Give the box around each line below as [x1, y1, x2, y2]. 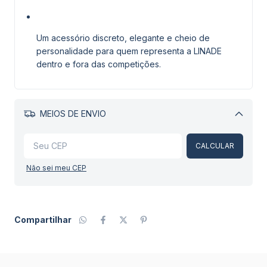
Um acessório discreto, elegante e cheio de [36, 32, 210, 43]
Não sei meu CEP [26, 163, 86, 173]
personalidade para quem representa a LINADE [36, 45, 222, 56]
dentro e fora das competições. [36, 58, 161, 69]
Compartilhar [14, 215, 72, 225]
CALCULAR [195, 141, 234, 151]
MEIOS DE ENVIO [37, 108, 106, 119]
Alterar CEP [191, 129, 230, 139]
